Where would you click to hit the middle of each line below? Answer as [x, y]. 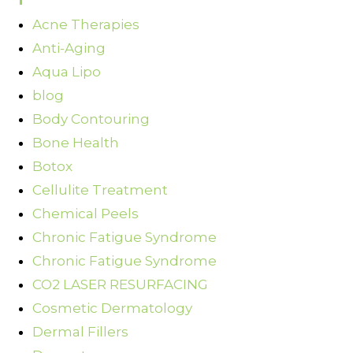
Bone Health [76, 143]
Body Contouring [91, 119]
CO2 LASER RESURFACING [120, 285]
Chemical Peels [85, 214]
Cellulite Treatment [100, 190]
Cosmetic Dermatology [112, 308]
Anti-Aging [69, 48]
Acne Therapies [86, 25]
